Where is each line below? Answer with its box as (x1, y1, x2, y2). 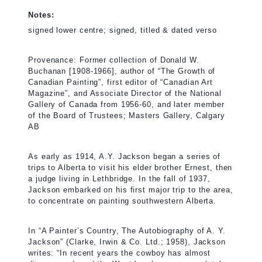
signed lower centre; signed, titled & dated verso (28, 25, 218, 35)
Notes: (28, 11, 54, 20)
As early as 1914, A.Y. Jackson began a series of (28, 151, 221, 161)
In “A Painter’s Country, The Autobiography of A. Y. (28, 226, 226, 235)
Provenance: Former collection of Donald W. (28, 55, 199, 64)
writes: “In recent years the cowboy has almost (28, 248, 211, 257)
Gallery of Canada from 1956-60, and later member (28, 99, 225, 109)
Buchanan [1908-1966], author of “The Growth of (28, 66, 216, 75)
